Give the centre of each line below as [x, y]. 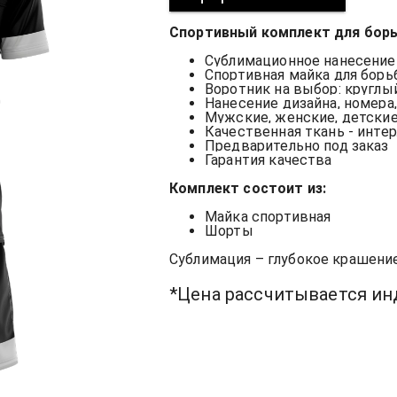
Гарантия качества [269, 160]
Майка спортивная [268, 217]
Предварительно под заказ [297, 146]
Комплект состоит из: [248, 189]
